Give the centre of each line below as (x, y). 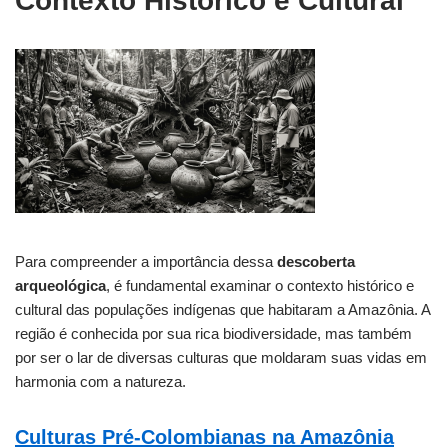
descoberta (316, 261)
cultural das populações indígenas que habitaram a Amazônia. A (222, 309)
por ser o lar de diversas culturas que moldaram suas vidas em (221, 357)
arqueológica (60, 285)
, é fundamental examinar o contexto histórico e (260, 285)
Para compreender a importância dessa (146, 261)
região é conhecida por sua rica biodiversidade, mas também (213, 333)
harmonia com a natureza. (100, 381)
